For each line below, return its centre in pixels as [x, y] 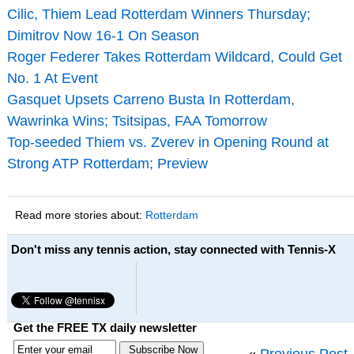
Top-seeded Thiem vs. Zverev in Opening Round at [168, 142]
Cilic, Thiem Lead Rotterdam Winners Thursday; [158, 14]
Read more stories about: [80, 215]
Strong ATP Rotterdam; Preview [107, 163]
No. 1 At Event [52, 78]
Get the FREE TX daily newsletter [105, 328]
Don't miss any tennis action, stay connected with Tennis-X [173, 249]
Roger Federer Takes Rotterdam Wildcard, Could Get [174, 56]
